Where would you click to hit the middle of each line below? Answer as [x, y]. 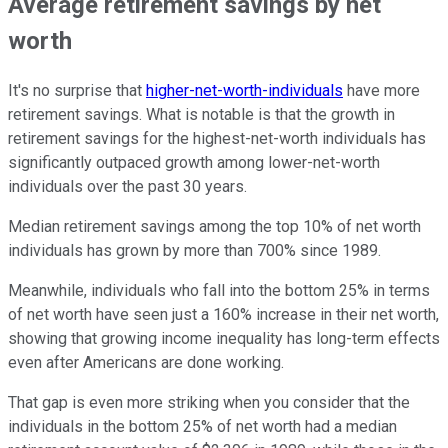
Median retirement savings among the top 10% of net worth [214, 226]
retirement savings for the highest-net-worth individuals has [217, 138]
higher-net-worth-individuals [244, 90]
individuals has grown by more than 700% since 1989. [194, 250]
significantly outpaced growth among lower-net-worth [194, 162]
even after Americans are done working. [146, 362]
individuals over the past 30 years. [127, 186]
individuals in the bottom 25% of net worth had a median [202, 426]
